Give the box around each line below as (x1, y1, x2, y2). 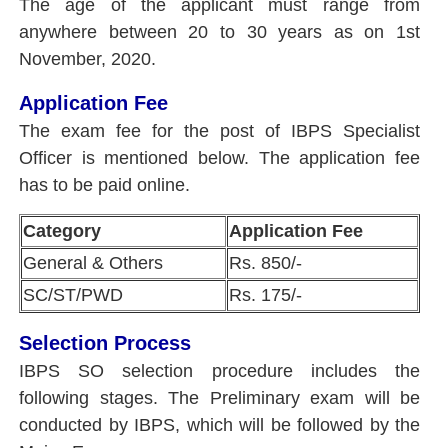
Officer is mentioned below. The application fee (19, 147, 420, 168)
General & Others (23, 252, 168, 273)
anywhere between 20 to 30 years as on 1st (19, 21, 420, 42)
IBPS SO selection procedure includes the (19, 360, 420, 381)
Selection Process (19, 331, 191, 354)
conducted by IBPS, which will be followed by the (19, 414, 420, 435)
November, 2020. (19, 48, 156, 69)
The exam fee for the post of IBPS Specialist (19, 120, 420, 141)
